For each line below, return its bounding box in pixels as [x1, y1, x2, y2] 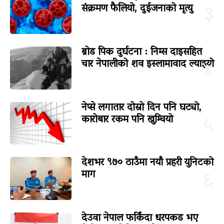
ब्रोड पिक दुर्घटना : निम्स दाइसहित [81, 42, 202, 62]
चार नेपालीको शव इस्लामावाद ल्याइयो [81, 54, 214, 74]
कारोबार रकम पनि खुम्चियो [81, 110, 173, 129]
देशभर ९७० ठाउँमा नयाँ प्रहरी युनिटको [81, 153, 213, 173]
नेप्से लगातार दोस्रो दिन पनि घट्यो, [81, 98, 201, 117]
